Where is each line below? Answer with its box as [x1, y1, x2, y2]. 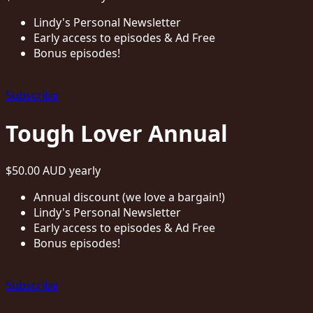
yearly [69, 163, 101, 179]
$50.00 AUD [6, 163, 69, 179]
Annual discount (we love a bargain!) [34, 189, 225, 205]
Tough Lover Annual [6, 117, 228, 148]
